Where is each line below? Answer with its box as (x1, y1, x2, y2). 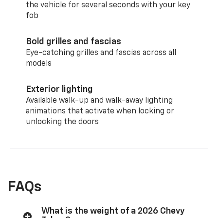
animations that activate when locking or (26, 107, 175, 115)
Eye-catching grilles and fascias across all (26, 49, 177, 57)
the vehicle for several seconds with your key (26, 1, 191, 9)
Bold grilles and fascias (26, 37, 122, 46)
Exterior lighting (26, 85, 93, 94)
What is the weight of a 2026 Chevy (41, 206, 185, 216)
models (26, 59, 52, 68)
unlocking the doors (26, 118, 99, 126)
